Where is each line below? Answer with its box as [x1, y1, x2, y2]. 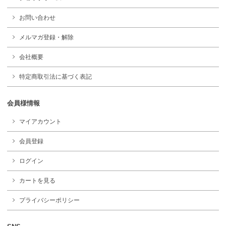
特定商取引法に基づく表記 [19, 73, 92, 81]
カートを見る [19, 177, 55, 185]
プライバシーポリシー [19, 197, 80, 204]
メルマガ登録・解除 [19, 34, 74, 41]
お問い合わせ [19, 14, 55, 22]
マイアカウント [19, 118, 62, 126]
